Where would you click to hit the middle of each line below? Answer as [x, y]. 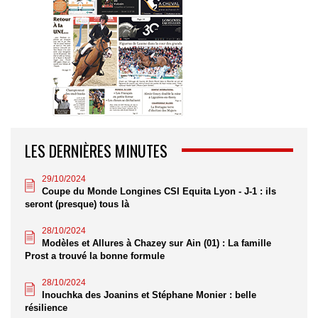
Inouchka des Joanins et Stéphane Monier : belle [149, 295]
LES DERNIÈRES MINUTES [96, 150]
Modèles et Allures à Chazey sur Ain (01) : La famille [157, 243]
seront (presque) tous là [77, 204]
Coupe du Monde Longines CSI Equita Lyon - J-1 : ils [159, 191]
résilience [46, 307]
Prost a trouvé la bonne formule [95, 256]
